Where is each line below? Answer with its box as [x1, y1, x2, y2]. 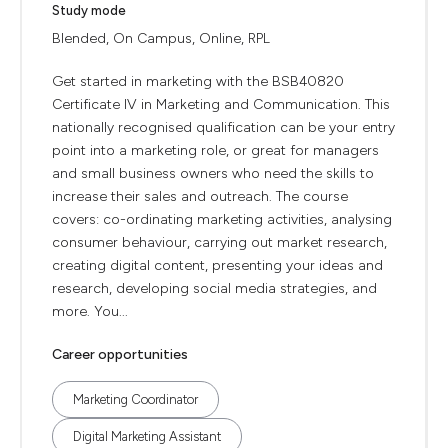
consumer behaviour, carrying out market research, [52, 234, 387, 251]
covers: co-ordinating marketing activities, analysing [52, 211, 392, 228]
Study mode [52, 3, 126, 18]
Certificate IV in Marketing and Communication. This [52, 96, 390, 113]
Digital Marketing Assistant [73, 429, 221, 444]
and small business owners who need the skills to [52, 165, 374, 182]
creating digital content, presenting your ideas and [52, 257, 383, 274]
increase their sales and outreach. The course [52, 188, 348, 205]
